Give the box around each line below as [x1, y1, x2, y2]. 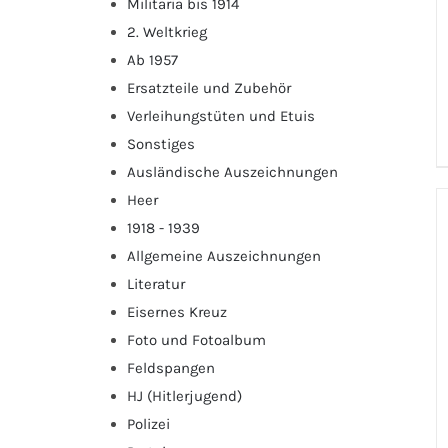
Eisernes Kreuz [127, 302, 227, 321]
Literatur [127, 274, 185, 293]
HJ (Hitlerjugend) [127, 386, 242, 405]
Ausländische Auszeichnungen [127, 162, 338, 181]
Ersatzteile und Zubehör [127, 78, 291, 97]
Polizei [127, 414, 170, 433]
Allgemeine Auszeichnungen [127, 246, 321, 265]
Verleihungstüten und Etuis [127, 106, 315, 125]
